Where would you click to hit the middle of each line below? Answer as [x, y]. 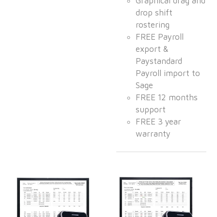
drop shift [154, 13]
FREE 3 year [159, 122]
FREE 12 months [167, 98]
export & [152, 49]
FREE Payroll [160, 37]
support [151, 110]
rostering [153, 25]
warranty [153, 134]
